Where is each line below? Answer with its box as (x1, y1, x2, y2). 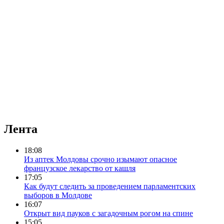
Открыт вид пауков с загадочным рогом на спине (24, 208, 193, 217)
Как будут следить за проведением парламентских (24, 181, 195, 190)
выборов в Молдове (24, 190, 92, 199)
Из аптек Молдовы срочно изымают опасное (24, 154, 177, 163)
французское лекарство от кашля (24, 163, 135, 172)
